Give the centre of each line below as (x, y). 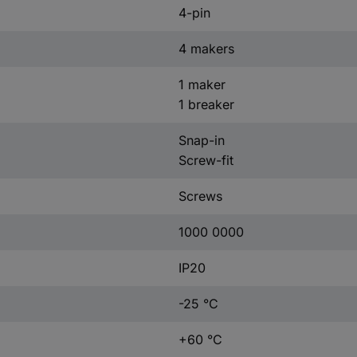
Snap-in (201, 140)
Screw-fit (206, 160)
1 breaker (206, 104)
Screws (200, 196)
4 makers (206, 49)
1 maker (202, 84)
